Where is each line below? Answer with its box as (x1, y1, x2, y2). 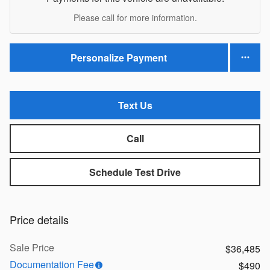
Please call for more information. (73, 11, 197, 24)
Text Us (118, 98, 152, 113)
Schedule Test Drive (89, 165, 181, 179)
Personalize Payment (71, 50, 167, 64)
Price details (10, 212, 69, 227)
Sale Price (10, 240, 54, 254)
